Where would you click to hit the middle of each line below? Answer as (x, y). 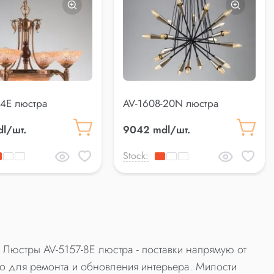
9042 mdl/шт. (157, 129)
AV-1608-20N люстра (171, 103)
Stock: (136, 155)
